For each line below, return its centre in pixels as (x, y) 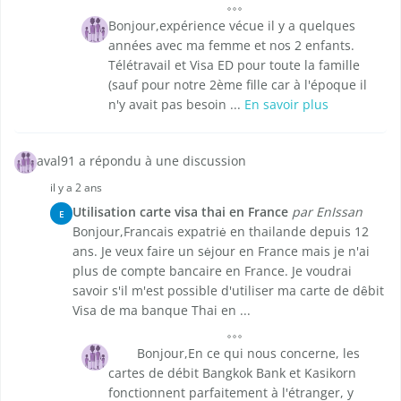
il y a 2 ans (76, 188)
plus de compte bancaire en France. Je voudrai (212, 271)
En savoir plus (286, 105)
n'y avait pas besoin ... (176, 105)
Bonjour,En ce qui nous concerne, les (234, 354)
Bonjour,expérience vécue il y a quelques (232, 26)
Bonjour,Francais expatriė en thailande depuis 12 (221, 232)
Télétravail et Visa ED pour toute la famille (234, 65)
